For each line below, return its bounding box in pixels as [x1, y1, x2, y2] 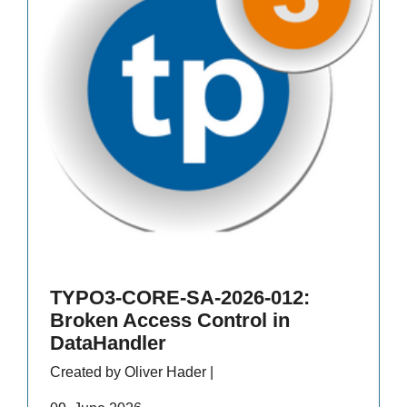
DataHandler [50, 332, 166, 355]
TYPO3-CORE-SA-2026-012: [50, 286, 310, 310]
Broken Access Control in [50, 309, 290, 333]
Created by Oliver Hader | [50, 364, 213, 381]
